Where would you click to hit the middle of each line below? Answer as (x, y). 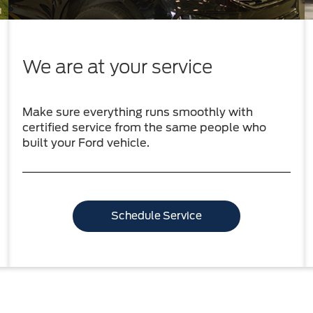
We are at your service (117, 66)
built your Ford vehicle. (86, 143)
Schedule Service (156, 216)
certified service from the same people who (144, 127)
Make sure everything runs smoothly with (137, 112)
